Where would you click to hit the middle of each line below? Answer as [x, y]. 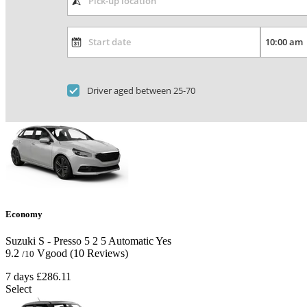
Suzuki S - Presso [44, 241]
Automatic [130, 241]
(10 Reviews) [99, 254]
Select [19, 289]
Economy [24, 214]
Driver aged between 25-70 [142, 90]
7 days [20, 277]
